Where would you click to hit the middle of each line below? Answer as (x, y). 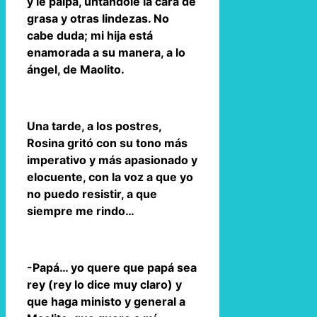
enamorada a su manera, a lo (106, 52)
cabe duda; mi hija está (90, 35)
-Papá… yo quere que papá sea (112, 267)
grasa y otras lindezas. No (98, 18)
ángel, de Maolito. (76, 69)
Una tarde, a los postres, (94, 126)
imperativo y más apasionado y (112, 160)
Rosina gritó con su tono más (107, 143)
